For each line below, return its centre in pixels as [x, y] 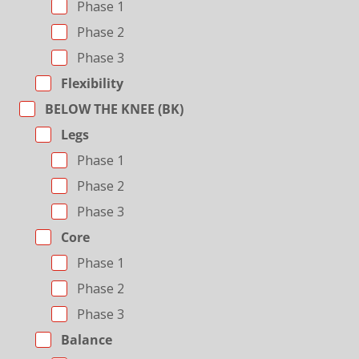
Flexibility [90, 83]
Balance [85, 340]
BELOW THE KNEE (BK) [112, 109]
